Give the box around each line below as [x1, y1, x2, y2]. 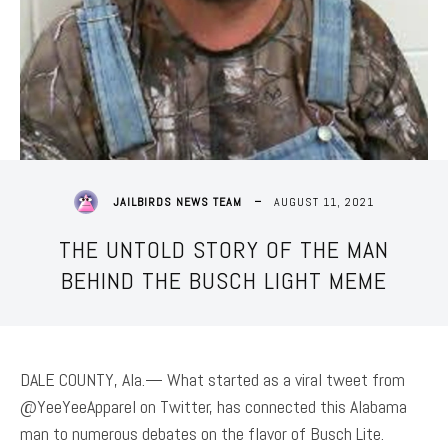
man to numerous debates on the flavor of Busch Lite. [20, 421, 384, 445]
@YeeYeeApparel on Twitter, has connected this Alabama [20, 394, 407, 418]
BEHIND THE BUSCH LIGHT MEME [61, 264, 387, 296]
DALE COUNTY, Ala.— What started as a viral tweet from [20, 367, 405, 391]
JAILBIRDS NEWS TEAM [113, 193, 242, 210]
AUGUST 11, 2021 [274, 193, 374, 210]
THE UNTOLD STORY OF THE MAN [59, 233, 389, 265]
